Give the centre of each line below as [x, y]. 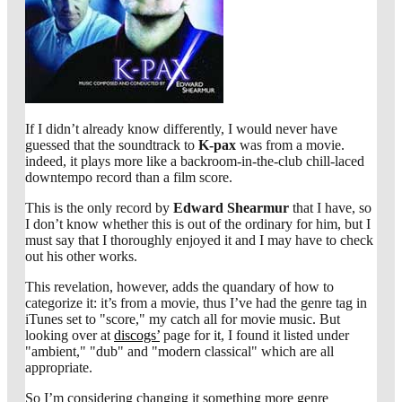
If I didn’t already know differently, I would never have [181, 128]
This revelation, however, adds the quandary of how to [179, 286]
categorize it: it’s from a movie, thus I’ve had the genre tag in [196, 302]
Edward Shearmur [231, 207]
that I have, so [330, 207]
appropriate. [59, 367]
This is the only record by [99, 207]
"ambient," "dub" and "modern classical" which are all [179, 351]
